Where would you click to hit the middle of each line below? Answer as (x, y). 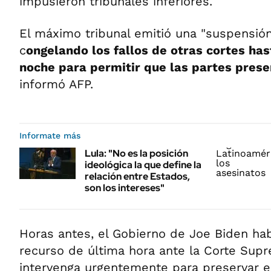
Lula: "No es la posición (136, 153)
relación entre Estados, (137, 176)
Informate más (50, 135)
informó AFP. (56, 84)
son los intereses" (125, 188)
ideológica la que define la (143, 165)
